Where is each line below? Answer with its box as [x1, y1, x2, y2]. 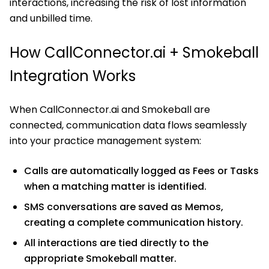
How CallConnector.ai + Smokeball [10, 42, 259, 62]
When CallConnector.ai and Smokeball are [10, 102, 210, 116]
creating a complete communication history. [24, 215, 243, 229]
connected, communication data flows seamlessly [10, 118, 247, 132]
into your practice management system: [10, 133, 201, 148]
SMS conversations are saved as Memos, [24, 199, 223, 214]
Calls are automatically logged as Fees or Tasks [24, 163, 259, 178]
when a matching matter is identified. [24, 179, 207, 193]
